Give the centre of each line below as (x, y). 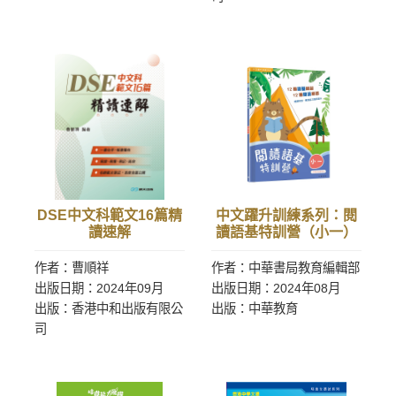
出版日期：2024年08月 (276, 288)
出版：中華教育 (255, 308)
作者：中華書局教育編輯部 (286, 268)
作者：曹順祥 (72, 268)
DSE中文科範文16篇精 (110, 215)
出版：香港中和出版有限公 (109, 308)
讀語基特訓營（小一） (286, 232)
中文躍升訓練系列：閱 (286, 215)
